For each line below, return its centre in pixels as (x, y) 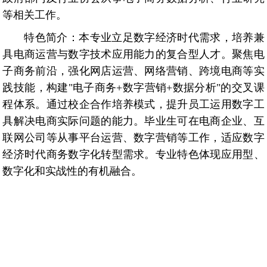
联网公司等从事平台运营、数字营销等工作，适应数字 (133, 138)
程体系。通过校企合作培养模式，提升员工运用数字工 (133, 105)
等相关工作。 (35, 15)
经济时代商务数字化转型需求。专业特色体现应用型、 (133, 155)
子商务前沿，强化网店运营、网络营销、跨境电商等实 (133, 71)
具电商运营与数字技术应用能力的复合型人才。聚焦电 (133, 55)
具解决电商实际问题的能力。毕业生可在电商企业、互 (133, 121)
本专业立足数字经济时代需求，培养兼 (172, 38)
